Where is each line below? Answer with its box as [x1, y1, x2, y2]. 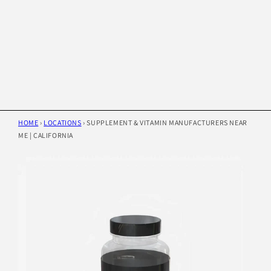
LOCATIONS [44, 118, 82, 128]
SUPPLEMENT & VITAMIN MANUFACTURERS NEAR [87, 118, 247, 128]
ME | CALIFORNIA [18, 131, 73, 140]
